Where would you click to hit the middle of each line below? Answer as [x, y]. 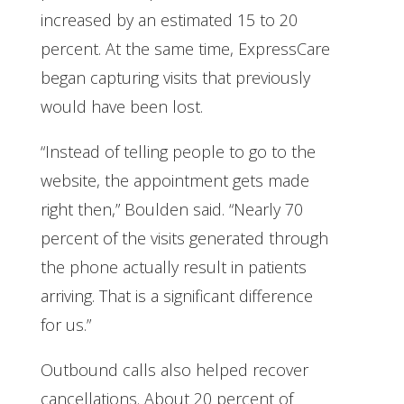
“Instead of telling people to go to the [178, 151]
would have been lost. [121, 106]
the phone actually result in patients [173, 266]
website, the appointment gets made [174, 180]
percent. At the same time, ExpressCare [185, 48]
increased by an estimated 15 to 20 [169, 19]
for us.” [65, 324]
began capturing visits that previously [175, 77]
